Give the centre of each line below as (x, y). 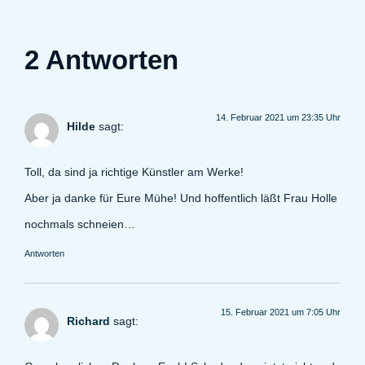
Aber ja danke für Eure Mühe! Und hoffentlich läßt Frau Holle (181, 198)
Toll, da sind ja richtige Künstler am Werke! (134, 172)
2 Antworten (101, 59)
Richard (88, 321)
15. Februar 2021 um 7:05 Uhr (281, 312)
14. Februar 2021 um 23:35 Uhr (278, 117)
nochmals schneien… (80, 224)
